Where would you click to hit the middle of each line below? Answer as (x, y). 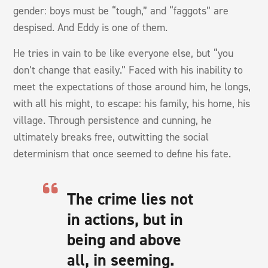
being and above (124, 239)
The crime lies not (130, 199)
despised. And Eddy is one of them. (91, 27)
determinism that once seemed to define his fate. (122, 153)
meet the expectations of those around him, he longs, (132, 86)
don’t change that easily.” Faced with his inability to (128, 70)
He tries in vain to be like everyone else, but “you (124, 53)
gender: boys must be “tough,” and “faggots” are (121, 10)
